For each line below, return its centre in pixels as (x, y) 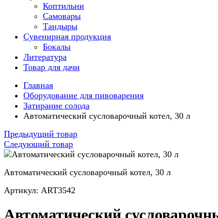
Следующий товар (38, 144)
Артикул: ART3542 (40, 190)
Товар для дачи (52, 67)
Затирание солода (56, 106)
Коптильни (64, 6)
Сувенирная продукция (67, 36)
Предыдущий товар (41, 134)
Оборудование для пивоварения (83, 95)
